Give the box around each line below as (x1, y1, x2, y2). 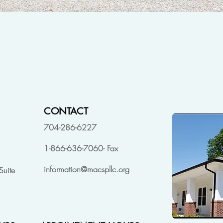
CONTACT (44, 105, 88, 117)
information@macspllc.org (44, 163, 129, 175)
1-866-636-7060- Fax (44, 142, 118, 154)
